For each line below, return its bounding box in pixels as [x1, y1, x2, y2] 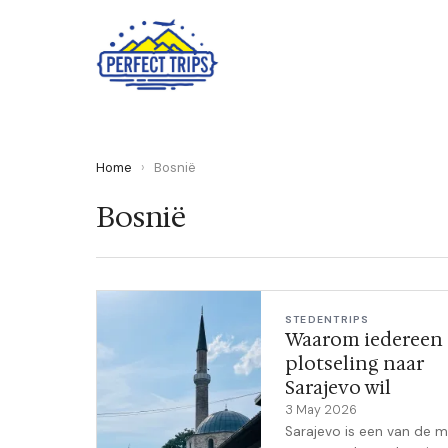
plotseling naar [285, 351, 423, 376]
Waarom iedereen [285, 327, 443, 352]
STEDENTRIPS [285, 313, 370, 326]
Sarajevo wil [285, 375, 391, 400]
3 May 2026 [285, 402, 357, 418]
